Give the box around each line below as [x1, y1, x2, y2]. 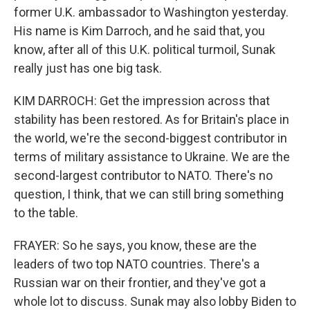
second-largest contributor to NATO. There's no [14, 168, 273, 183]
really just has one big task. [14, 61, 162, 75]
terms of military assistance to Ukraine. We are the [14, 149, 290, 164]
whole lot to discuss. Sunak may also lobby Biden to [14, 294, 296, 309]
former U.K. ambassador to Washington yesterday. [14, 5, 289, 19]
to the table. [14, 206, 78, 220]
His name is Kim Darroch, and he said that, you [14, 24, 265, 38]
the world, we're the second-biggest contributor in [14, 131, 287, 145]
